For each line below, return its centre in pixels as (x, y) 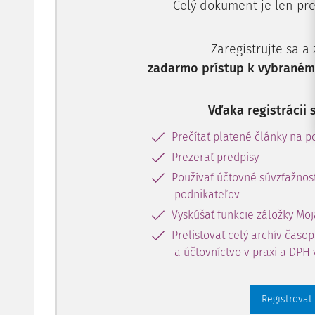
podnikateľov (207, 194)
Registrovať (287, 299)
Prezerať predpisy (215, 157)
